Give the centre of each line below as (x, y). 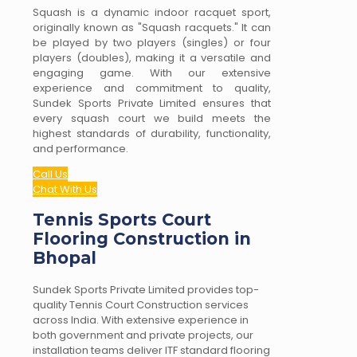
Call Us (50, 174)
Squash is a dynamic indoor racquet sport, (152, 12)
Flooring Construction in (142, 239)
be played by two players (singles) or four (152, 42)
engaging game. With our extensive (152, 73)
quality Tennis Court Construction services (141, 304)
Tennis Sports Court (122, 220)
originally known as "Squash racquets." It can (152, 27)
